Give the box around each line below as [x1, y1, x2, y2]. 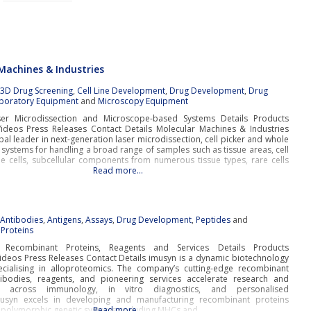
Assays [85, 214, 113, 226]
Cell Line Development [77, 85, 166, 96]
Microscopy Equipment [98, 95, 189, 107]
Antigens [47, 214, 82, 226]
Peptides [196, 214, 231, 226]
